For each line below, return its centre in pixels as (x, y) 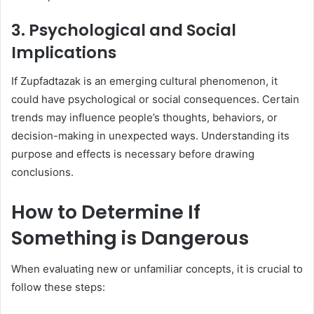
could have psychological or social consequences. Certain (155, 99)
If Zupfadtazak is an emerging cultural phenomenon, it (144, 81)
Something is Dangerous (130, 238)
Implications (64, 53)
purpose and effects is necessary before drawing (133, 153)
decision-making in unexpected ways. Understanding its (150, 135)
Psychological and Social (132, 30)
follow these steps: (58, 287)
